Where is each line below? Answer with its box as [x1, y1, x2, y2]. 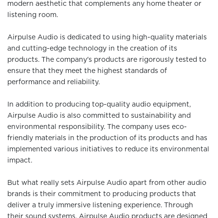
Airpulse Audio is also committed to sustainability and [7, 112, 191, 119]
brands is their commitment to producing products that [7, 191, 196, 198]
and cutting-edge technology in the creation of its [7, 45, 177, 52]
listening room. [7, 12, 58, 18]
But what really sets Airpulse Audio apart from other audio [7, 180, 206, 186]
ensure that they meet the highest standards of [7, 68, 167, 74]
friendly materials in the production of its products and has [7, 135, 207, 142]
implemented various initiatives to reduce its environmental [7, 146, 209, 153]
